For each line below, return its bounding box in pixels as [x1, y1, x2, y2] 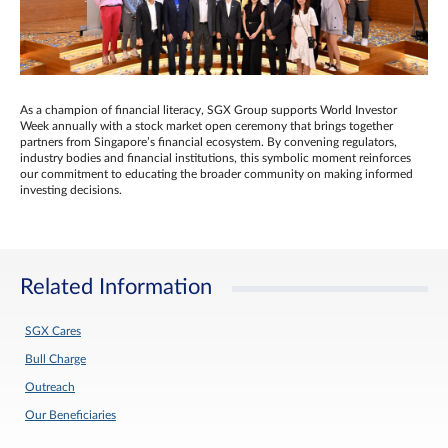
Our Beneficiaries [25, 409, 116, 421]
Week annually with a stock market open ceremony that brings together [20, 120, 393, 132]
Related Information [20, 276, 212, 298]
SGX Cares [25, 325, 81, 337]
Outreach [25, 381, 75, 393]
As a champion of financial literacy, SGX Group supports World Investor [20, 104, 397, 116]
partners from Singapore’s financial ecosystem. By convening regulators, [20, 136, 397, 148]
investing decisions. [20, 184, 122, 196]
